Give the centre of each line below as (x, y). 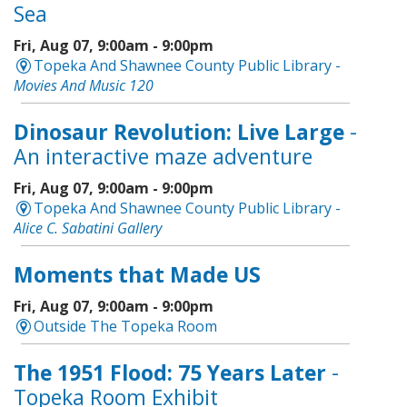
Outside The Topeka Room (126, 327)
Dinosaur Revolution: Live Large (179, 132)
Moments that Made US (137, 275)
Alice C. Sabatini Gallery (87, 228)
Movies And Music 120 (83, 86)
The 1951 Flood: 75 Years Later (169, 373)
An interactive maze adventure (163, 157)
